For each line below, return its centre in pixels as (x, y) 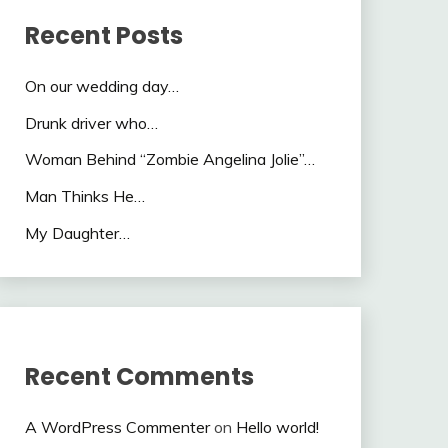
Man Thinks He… (84, 196)
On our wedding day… (101, 85)
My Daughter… (77, 233)
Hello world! (277, 426)
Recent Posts (103, 35)
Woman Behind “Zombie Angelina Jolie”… (169, 159)
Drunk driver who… (91, 122)
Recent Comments (139, 376)
